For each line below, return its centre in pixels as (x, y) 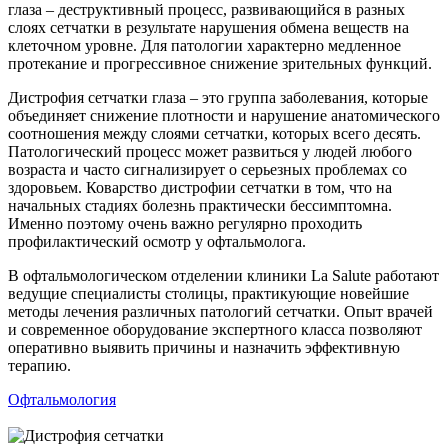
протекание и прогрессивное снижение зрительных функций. (220, 63)
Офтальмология (62, 399)
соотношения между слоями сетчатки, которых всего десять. (214, 133)
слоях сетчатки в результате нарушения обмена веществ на (208, 27)
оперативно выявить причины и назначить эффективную (204, 347)
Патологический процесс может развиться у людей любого (210, 151)
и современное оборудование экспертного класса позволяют (215, 329)
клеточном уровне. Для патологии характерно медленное (204, 45)
